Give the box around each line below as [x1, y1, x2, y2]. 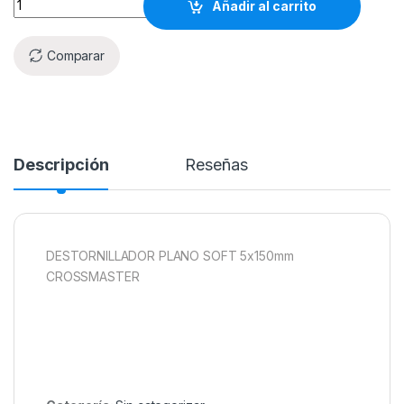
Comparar [47, 48, 105, 64]
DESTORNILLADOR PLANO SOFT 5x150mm [46, 247, 294, 263]
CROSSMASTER [46, 268, 140, 284]
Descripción [14, 154, 109, 174]
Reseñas [185, 154, 248, 174]
